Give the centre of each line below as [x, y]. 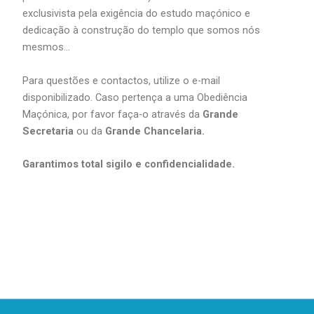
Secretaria [48, 131]
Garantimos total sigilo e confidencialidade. [129, 164]
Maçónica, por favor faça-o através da [113, 114]
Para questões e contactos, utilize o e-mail [122, 80]
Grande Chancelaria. [155, 131]
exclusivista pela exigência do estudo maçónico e [137, 14]
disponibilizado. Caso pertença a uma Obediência [135, 97]
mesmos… [47, 47]
